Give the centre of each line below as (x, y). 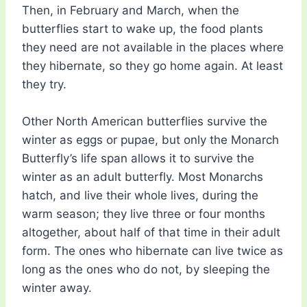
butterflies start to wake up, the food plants (143, 29)
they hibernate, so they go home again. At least (152, 66)
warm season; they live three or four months (144, 214)
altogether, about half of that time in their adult (151, 233)
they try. (44, 85)
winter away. (57, 288)
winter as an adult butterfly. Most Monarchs (143, 177)
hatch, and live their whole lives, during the (140, 196)
